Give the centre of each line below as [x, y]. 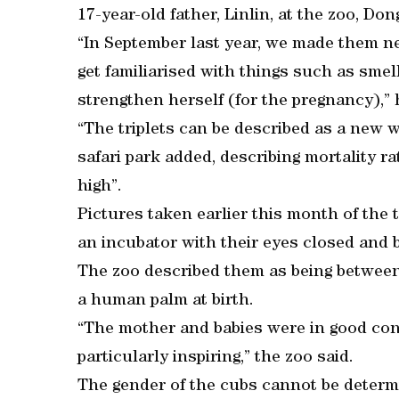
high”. [100, 187]
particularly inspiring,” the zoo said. [216, 358]
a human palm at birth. [166, 301]
